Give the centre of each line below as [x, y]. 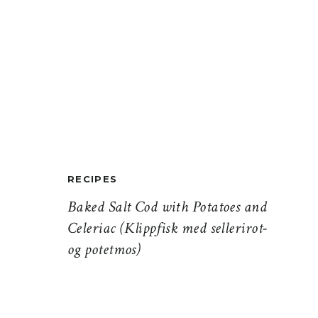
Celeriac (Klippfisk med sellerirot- [168, 228]
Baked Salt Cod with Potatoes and [168, 207]
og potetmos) [104, 250]
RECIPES [93, 179]
